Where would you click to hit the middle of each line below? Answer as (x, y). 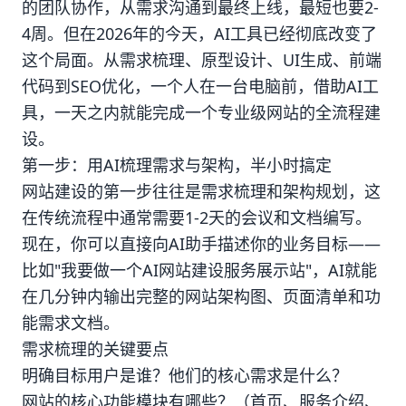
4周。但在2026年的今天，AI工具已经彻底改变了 (199, 34)
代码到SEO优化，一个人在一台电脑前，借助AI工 (200, 86)
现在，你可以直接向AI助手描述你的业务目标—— (201, 244)
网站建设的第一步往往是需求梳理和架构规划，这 (201, 191)
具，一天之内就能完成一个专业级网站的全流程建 (201, 112)
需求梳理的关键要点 (95, 349)
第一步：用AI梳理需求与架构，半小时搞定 (177, 165)
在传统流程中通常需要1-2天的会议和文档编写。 (197, 217)
